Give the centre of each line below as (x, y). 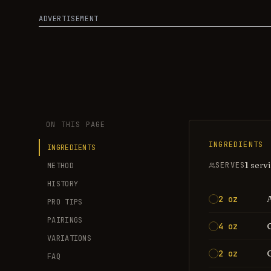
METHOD (60, 166)
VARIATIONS (69, 238)
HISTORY (63, 184)
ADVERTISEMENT (69, 19)
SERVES (230, 165)
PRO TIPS (65, 202)
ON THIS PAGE (76, 125)
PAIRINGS (65, 220)
